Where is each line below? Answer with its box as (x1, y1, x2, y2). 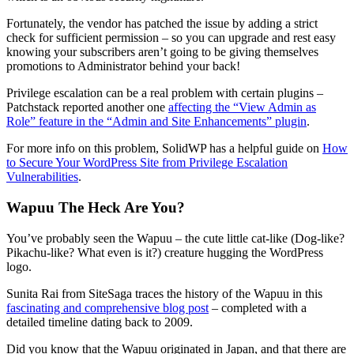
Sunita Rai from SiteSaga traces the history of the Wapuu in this (6, 286, 322, 300)
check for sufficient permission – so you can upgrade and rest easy (6, 31, 336, 45)
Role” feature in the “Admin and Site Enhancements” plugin (6, 115, 307, 129)
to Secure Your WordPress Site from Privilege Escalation (6, 156, 288, 170)
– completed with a (209, 300, 307, 314)
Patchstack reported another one (6, 100, 168, 115)
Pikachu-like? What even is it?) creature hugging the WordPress (6, 245, 323, 259)
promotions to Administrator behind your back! (6, 59, 240, 73)
